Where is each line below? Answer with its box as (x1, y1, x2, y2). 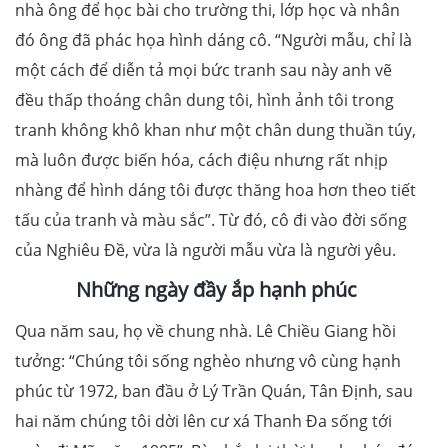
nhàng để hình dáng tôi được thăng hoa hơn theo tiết (15, 179, 416, 202)
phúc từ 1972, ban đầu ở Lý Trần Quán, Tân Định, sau (15, 380, 413, 403)
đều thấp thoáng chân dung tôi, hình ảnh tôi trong (15, 89, 394, 112)
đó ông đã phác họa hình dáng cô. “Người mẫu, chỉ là (15, 29, 412, 52)
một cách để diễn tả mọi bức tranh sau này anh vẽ (15, 59, 392, 82)
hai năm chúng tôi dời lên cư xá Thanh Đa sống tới (15, 410, 392, 433)
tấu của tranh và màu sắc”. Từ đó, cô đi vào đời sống (15, 209, 407, 232)
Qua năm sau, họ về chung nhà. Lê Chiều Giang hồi (15, 320, 396, 343)
